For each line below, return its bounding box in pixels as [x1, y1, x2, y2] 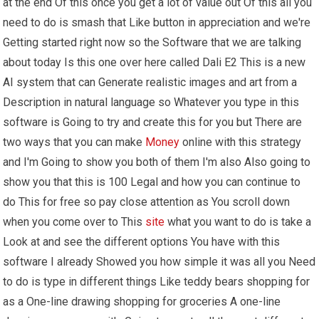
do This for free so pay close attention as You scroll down [3, 194, 291, 209]
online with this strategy [179, 135, 302, 149]
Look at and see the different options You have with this [3, 234, 281, 249]
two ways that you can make [3, 135, 146, 149]
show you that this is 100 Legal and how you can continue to [3, 174, 301, 189]
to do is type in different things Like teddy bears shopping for [3, 274, 310, 288]
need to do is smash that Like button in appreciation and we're [3, 15, 311, 29]
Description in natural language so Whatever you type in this [3, 95, 300, 109]
